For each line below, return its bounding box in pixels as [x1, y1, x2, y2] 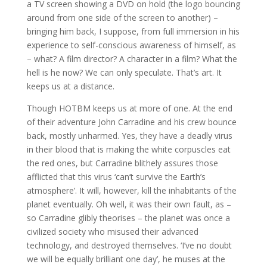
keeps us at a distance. [26, 80, 114, 92]
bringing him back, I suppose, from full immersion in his [26, 26, 240, 38]
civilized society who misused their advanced [26, 226, 198, 238]
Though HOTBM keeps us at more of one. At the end [26, 103, 232, 114]
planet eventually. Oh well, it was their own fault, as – [26, 198, 231, 210]
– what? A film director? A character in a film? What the [26, 53, 237, 65]
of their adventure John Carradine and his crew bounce [26, 116, 237, 128]
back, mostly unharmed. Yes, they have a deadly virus [26, 130, 232, 142]
